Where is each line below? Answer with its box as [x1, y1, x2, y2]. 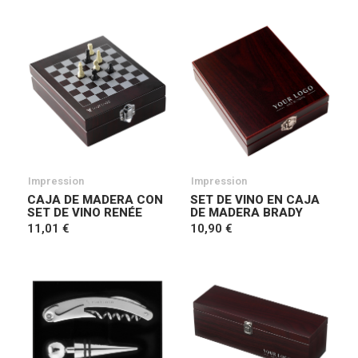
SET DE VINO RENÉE [27, 205, 142, 220]
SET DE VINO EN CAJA [190, 193, 320, 207]
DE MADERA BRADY [190, 205, 303, 220]
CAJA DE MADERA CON [27, 193, 163, 207]
